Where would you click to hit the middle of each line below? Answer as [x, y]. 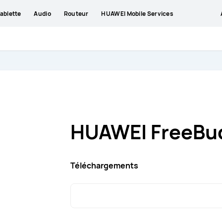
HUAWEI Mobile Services [138, 13]
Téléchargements [104, 166]
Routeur [76, 13]
